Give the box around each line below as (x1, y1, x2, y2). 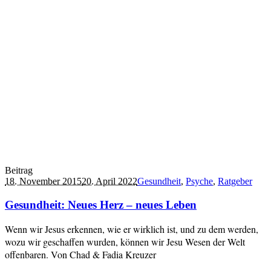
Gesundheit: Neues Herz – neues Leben (5, 198, 197, 211)
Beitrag (5, 165, 33, 175)
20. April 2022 (82, 175, 137, 186)
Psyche (186, 175, 213, 186)
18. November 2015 (5, 175, 82, 186)
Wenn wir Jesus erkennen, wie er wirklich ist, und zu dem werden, (5, 223, 258, 236)
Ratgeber (218, 175, 252, 186)
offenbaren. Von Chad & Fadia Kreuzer (5, 248, 156, 261)
